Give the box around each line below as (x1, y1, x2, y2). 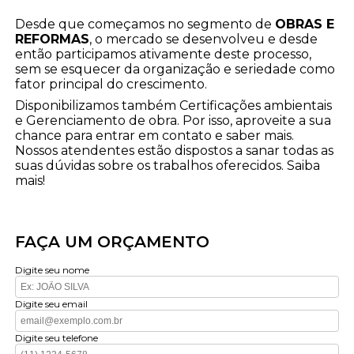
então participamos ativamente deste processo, (15, 47, 312, 62)
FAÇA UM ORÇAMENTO (15, 232, 210, 252)
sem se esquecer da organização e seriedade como (15, 62, 336, 77)
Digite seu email (15, 298, 88, 311)
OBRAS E (275, 17, 335, 32)
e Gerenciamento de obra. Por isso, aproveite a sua (15, 113, 332, 129)
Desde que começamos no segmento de (15, 17, 276, 32)
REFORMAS (15, 32, 90, 47)
